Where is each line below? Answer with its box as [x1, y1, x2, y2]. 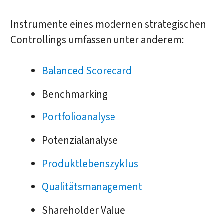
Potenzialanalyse [41, 133, 118, 148]
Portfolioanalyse [41, 110, 115, 125]
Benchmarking [41, 87, 108, 102]
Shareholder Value [41, 203, 125, 218]
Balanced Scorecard [41, 63, 132, 78]
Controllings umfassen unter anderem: [10, 32, 184, 47]
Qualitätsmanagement [41, 180, 142, 195]
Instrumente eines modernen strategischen [10, 17, 206, 32]
